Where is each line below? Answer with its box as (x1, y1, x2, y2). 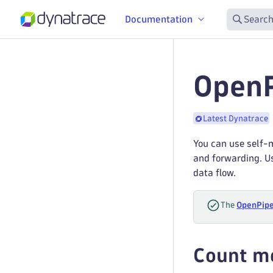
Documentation (125, 14, 193, 24)
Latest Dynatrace (203, 115, 268, 122)
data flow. (193, 168, 236, 177)
